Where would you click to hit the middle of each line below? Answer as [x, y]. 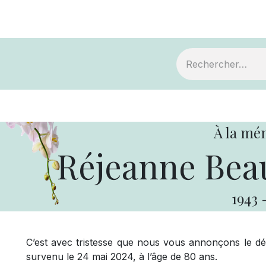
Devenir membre [91, 106]
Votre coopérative [209, 106]
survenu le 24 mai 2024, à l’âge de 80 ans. [122, 257]
